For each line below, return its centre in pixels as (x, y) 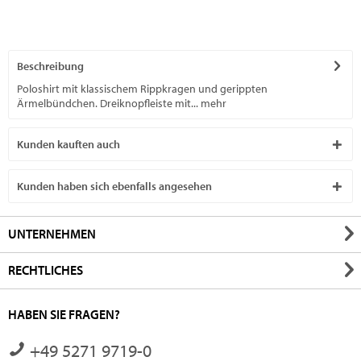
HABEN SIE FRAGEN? (64, 315)
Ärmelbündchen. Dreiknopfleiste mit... (108, 104)
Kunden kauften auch (68, 145)
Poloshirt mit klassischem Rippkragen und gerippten (142, 89)
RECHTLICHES (46, 270)
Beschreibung (50, 66)
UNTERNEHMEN (52, 234)
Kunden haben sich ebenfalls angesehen (114, 187)
